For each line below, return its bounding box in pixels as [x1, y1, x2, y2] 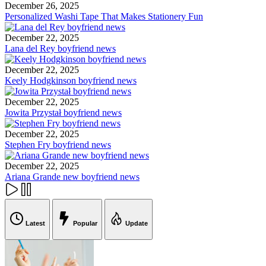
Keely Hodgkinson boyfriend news [5, 75, 137, 85]
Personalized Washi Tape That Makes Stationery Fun [5, 11, 203, 21]
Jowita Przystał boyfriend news [5, 107, 122, 118]
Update [125, 220, 148, 227]
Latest [26, 220, 45, 227]
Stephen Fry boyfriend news [5, 140, 111, 150]
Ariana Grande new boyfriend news [5, 172, 140, 182]
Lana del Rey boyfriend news [5, 43, 116, 53]
